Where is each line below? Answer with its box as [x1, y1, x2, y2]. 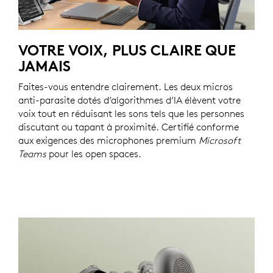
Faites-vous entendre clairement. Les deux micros [18, 80, 233, 93]
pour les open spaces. [46, 147, 141, 160]
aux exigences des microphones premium [18, 134, 199, 147]
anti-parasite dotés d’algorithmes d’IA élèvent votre [18, 94, 241, 107]
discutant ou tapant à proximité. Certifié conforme [18, 121, 239, 133]
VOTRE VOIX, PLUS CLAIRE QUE [18, 41, 236, 60]
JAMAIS [18, 57, 71, 76]
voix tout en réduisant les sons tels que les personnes [18, 107, 244, 120]
